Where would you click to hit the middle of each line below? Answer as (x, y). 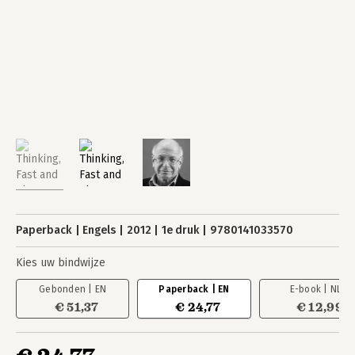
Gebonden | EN (73, 289)
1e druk (180, 230)
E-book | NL (316, 289)
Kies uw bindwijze (61, 263)
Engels (99, 230)
